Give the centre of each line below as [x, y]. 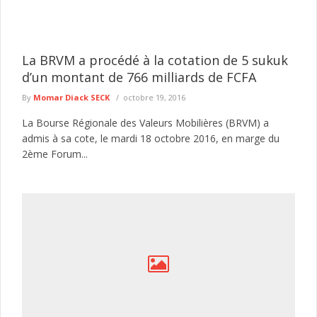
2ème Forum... [55, 154]
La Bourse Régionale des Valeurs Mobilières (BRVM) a [145, 123]
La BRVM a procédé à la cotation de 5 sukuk [155, 60]
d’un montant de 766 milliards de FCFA [139, 77]
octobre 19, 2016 [154, 97]
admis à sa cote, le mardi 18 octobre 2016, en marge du [151, 138]
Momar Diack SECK [71, 97]
